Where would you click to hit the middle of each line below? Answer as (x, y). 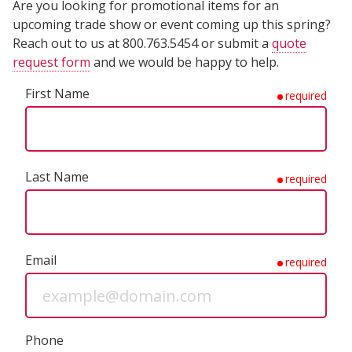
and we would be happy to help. (185, 62)
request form (51, 62)
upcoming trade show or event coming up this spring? (172, 25)
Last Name (57, 177)
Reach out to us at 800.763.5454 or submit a (142, 44)
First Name (57, 94)
